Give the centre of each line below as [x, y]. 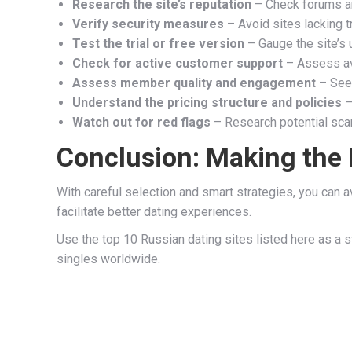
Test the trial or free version [158, 44]
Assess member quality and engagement [194, 83]
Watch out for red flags [141, 122]
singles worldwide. [108, 259]
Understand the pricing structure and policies [207, 103]
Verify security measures [148, 24]
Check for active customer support [178, 63]
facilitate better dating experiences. [154, 212]
